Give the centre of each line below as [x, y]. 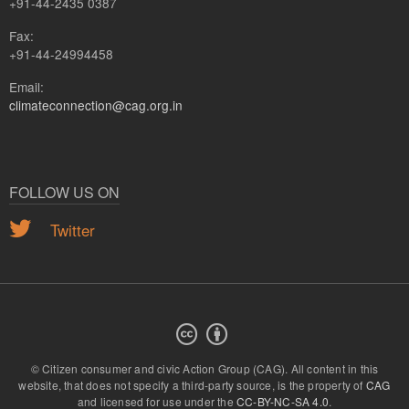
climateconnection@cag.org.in [96, 105]
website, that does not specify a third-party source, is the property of [192, 384]
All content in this [335, 368]
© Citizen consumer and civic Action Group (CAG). [161, 368]
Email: [26, 86]
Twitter [70, 229]
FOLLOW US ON [64, 192]
